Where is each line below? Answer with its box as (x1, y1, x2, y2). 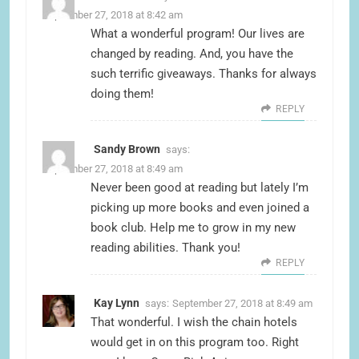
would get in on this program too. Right (91, 335, 299, 350)
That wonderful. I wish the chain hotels (91, 315, 297, 330)
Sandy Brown (94, 143, 160, 156)
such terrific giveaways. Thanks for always (91, 67, 317, 82)
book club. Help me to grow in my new (91, 220, 296, 236)
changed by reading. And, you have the (91, 46, 293, 62)
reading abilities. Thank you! (91, 240, 240, 256)
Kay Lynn (94, 296, 139, 310)
